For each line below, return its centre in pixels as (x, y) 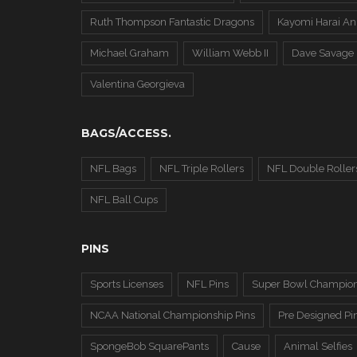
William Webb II (230, 53)
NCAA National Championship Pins (173, 315)
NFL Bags (113, 169)
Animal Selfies (318, 346)
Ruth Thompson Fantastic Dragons (172, 22)
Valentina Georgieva (137, 84)
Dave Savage (323, 53)
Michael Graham (129, 53)
